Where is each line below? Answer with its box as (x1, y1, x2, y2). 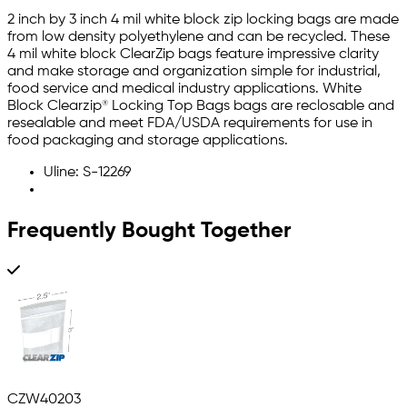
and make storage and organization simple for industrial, (7, 64, 381, 79)
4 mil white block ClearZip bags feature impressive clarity (7, 46, 379, 62)
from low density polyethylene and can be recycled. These (7, 29, 390, 45)
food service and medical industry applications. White (7, 81, 362, 96)
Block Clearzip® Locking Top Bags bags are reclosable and (7, 98, 394, 114)
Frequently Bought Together (7, 219, 292, 242)
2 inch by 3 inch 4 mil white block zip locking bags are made (7, 12, 399, 27)
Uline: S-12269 (44, 164, 131, 180)
